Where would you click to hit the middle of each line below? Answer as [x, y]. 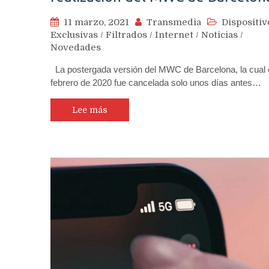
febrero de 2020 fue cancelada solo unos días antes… [156, 83]
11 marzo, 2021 [96, 23]
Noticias [219, 35]
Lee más [90, 110]
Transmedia [174, 23]
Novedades [76, 48]
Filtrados [126, 35]
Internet [174, 35]
